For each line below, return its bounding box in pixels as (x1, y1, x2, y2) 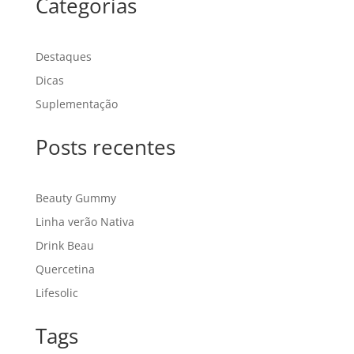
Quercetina (35, 261, 95, 277)
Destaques (35, 48, 92, 64)
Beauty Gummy (35, 190, 116, 205)
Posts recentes (35, 132, 175, 161)
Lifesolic (35, 284, 78, 300)
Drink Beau (35, 237, 94, 253)
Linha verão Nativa (35, 213, 134, 229)
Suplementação (35, 96, 118, 111)
